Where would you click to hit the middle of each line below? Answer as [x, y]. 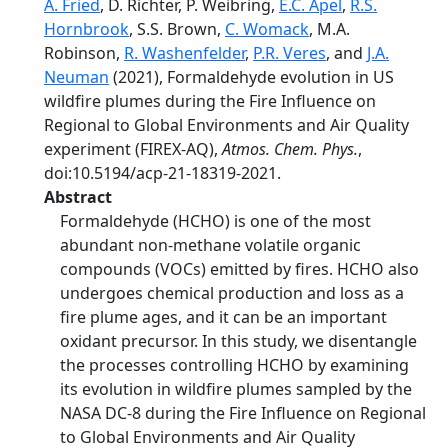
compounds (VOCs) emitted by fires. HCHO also [239, 269]
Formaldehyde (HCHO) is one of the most [215, 221]
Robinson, [84, 53]
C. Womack [267, 29]
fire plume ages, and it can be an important [223, 317]
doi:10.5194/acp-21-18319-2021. [162, 173]
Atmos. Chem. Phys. [290, 149]
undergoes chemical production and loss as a [232, 293]
